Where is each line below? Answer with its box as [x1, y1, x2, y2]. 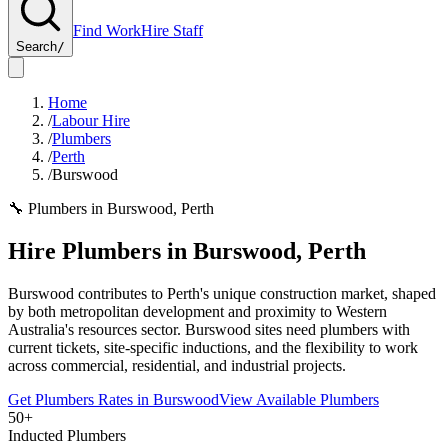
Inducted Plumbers [8, 426, 126, 444]
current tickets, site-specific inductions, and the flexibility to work [8, 338, 418, 356]
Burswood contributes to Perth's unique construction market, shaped [8, 284, 436, 302]
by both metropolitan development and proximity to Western [8, 302, 387, 320]
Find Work [73, 22, 141, 39]
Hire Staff [141, 22, 203, 39]
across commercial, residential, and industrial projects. [8, 356, 346, 374]
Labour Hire [52, 112, 130, 129]
